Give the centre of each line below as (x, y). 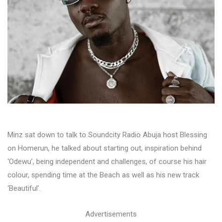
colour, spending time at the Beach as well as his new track (103, 175)
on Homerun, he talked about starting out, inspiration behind (105, 148)
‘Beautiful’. (24, 188)
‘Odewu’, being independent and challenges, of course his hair (107, 161)
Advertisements (111, 214)
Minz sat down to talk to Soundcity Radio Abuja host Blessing (107, 135)
